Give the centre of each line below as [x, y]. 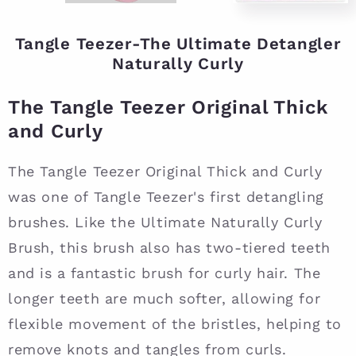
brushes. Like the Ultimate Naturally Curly [165, 222]
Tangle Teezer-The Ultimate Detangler [178, 44]
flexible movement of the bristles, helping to [175, 324]
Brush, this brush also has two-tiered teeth [169, 248]
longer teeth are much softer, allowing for [164, 299]
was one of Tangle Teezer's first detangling [166, 197]
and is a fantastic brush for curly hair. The [164, 273]
